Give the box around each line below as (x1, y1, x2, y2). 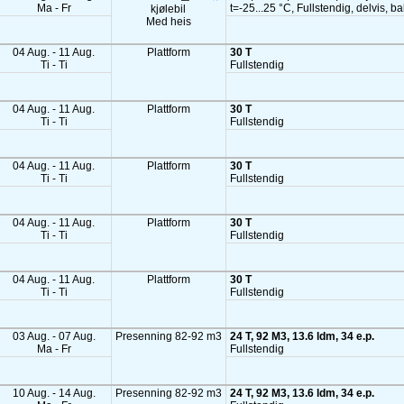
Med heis (145, 15, 191, 28)
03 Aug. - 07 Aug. (12, 330, 96, 343)
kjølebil (151, 3, 187, 15)
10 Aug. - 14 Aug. (12, 387, 96, 399)
